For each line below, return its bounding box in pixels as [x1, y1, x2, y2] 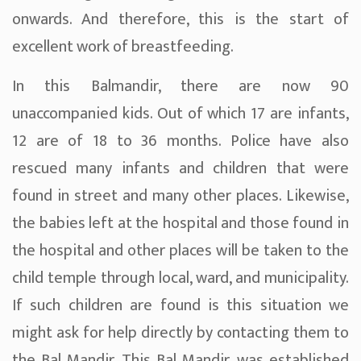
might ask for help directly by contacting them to [12, 319, 349, 347]
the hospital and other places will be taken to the [12, 237, 349, 265]
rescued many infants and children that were [12, 155, 349, 183]
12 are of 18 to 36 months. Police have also [12, 127, 349, 156]
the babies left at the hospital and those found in [12, 210, 349, 238]
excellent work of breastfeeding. [12, 33, 234, 61]
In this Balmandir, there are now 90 [12, 73, 349, 101]
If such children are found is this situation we [12, 292, 349, 320]
